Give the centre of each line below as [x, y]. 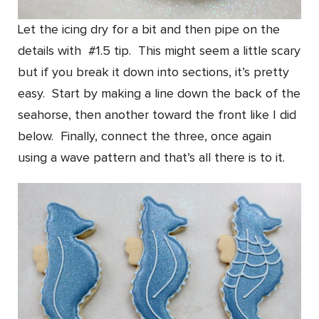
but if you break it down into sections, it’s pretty [153, 72]
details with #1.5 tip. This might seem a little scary [159, 51]
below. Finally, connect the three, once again [145, 136]
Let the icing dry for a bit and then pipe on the [149, 30]
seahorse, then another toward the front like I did [157, 115]
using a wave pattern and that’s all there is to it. [151, 158]
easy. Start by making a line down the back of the [159, 94]
